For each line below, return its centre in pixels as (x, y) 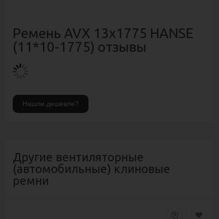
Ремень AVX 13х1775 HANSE (103, 33)
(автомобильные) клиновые (91, 169)
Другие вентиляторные (78, 157)
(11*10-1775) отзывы (80, 46)
